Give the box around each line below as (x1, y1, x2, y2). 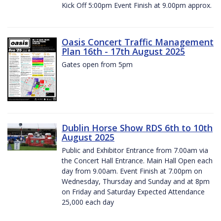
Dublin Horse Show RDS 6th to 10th (62, 121, 213, 134)
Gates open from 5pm (62, 59, 133, 69)
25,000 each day (62, 197, 114, 207)
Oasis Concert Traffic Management (62, 36, 214, 48)
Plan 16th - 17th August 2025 (62, 45, 185, 57)
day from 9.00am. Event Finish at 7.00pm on (62, 166, 202, 176)
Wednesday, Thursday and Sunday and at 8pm (62, 176, 210, 186)
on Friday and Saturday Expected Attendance (62, 186, 205, 196)
